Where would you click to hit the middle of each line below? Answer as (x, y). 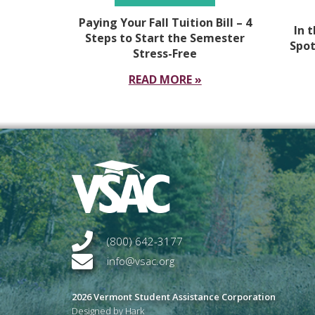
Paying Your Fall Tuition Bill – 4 (165, 22)
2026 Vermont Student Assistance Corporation (174, 297)
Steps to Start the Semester (165, 38)
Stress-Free (165, 53)
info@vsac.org (141, 261)
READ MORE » (165, 79)
